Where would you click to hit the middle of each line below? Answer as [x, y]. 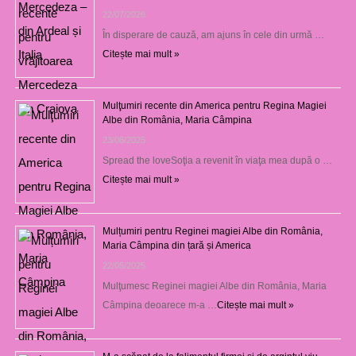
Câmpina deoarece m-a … [159, 305]
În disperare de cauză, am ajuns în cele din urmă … [213, 35]
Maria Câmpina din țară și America [176, 245]
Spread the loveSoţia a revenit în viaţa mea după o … [217, 160]
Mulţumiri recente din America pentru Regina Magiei [214, 105]
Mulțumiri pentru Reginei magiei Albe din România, [212, 231]
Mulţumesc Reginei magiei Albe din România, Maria [214, 286]
